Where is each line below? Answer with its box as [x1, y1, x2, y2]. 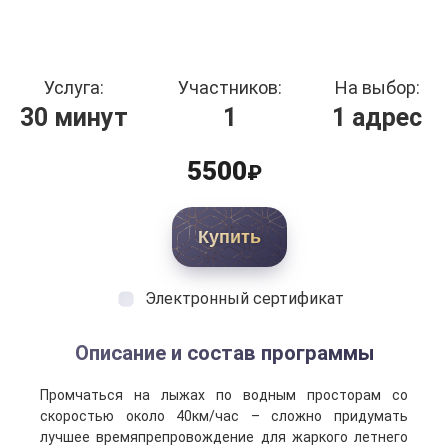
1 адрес [332, 103, 422, 132]
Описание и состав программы [74, 341, 374, 365]
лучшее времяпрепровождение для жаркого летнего [40, 429, 408, 445]
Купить [197, 227, 261, 247]
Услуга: [44, 77, 104, 98]
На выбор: [334, 77, 420, 98]
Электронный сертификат [144, 289, 344, 308]
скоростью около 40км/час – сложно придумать [40, 408, 408, 424]
